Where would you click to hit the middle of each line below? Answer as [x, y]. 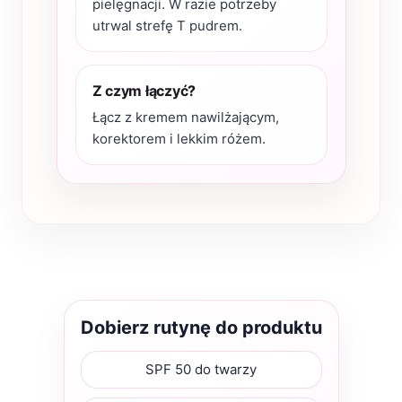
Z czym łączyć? [144, 90]
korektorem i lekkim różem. [179, 138]
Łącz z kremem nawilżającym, [185, 117]
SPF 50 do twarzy [201, 369]
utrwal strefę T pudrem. [167, 25]
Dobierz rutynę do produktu [201, 327]
